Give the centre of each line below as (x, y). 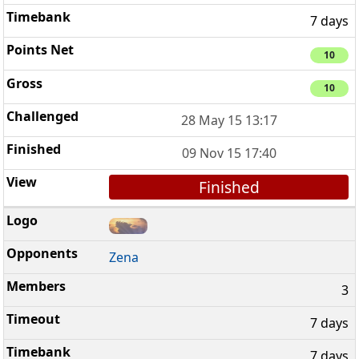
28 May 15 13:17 (229, 120)
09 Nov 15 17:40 (229, 153)
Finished (229, 187)
